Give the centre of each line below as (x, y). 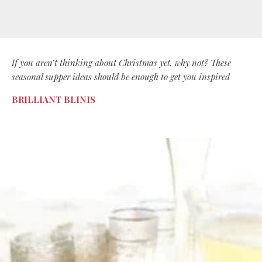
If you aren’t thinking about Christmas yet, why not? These (121, 63)
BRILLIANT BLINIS (54, 99)
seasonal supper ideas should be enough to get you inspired (121, 77)
